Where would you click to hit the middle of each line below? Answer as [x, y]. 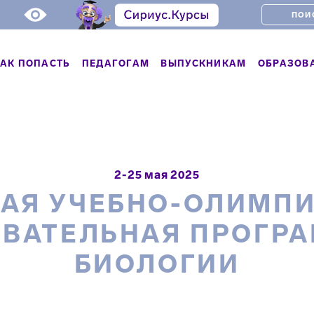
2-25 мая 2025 [157, 175]
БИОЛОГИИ [157, 264]
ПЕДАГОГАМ [116, 63]
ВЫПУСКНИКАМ [204, 63]
